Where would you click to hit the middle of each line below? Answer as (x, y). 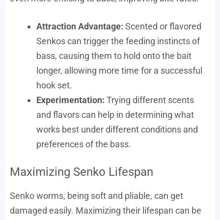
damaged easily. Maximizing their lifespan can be (106, 210)
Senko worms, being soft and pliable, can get (96, 195)
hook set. (54, 85)
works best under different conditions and (117, 129)
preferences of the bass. (84, 144)
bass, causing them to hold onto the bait (114, 55)
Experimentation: (70, 100)
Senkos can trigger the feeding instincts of (118, 41)
